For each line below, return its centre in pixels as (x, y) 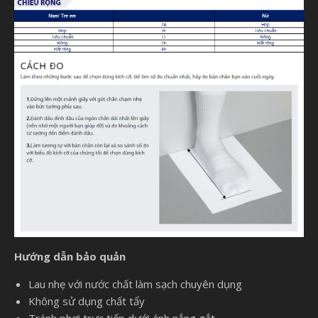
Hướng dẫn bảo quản (70, 257)
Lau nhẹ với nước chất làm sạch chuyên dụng (135, 284)
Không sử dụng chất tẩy (87, 301)
